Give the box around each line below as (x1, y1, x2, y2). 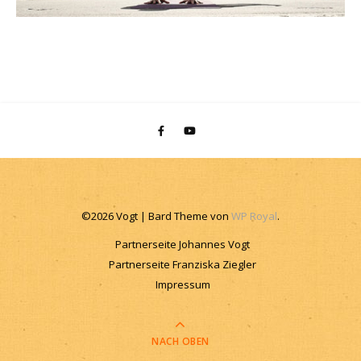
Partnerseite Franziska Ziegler (109, 256, 256, 272)
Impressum (155, 276, 210, 292)
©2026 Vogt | (81, 208, 148, 223)
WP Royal (231, 208, 277, 223)
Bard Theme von (148, 208, 231, 223)
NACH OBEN (151, 334, 210, 348)
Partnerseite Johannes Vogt (115, 236, 250, 251)
